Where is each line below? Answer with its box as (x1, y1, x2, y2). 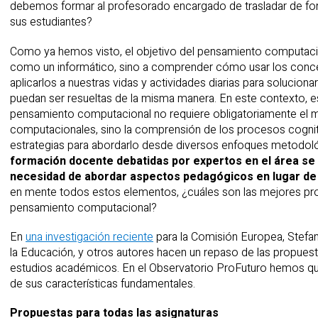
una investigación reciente (26, 228, 153, 246)
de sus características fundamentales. (10, 275, 195, 292)
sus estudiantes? (10, 13, 92, 31)
